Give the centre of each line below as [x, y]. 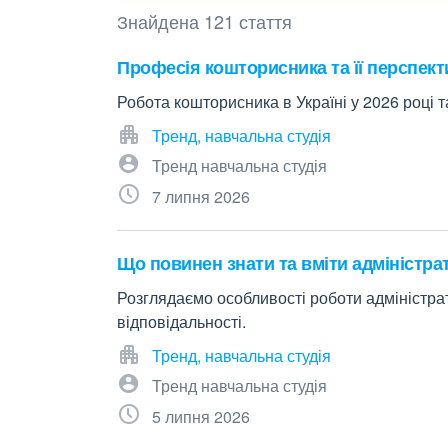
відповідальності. [181, 321]
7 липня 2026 [201, 196]
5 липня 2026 [201, 416]
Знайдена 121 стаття [204, 21]
